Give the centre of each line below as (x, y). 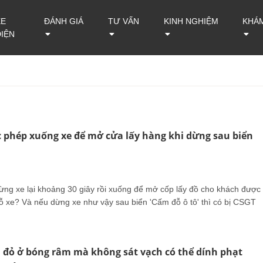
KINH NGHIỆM (191, 21)
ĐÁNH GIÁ (63, 21)
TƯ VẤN (123, 21)
